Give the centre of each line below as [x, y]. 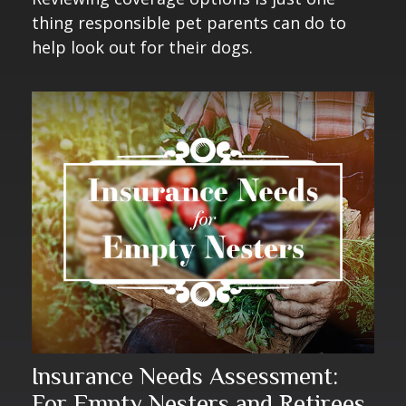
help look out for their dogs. [142, 47]
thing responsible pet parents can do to [189, 22]
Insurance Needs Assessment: [185, 377]
